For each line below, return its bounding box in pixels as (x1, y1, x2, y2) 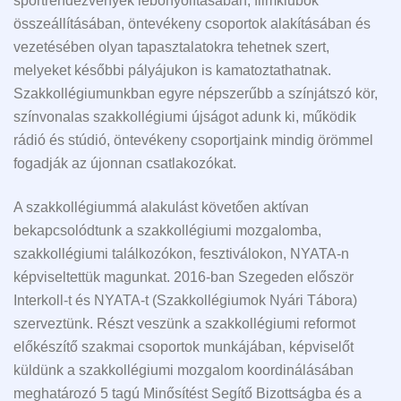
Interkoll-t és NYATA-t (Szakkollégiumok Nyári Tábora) (13, 292, 357, 308)
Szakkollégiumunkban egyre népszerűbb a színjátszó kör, (13, 86, 378, 102)
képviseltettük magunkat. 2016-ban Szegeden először (13, 269, 354, 285)
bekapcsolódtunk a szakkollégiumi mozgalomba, (13, 222, 321, 238)
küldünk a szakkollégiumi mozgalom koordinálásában (13, 362, 354, 378)
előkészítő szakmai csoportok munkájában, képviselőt (13, 338, 354, 354)
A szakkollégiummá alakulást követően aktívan (13, 199, 309, 215)
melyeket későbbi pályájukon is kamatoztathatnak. (13, 63, 331, 79)
